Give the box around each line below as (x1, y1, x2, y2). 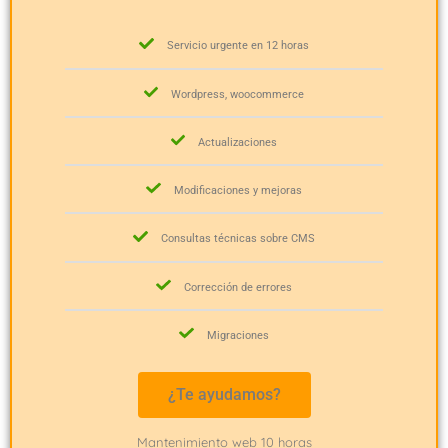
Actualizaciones (198, 136, 278, 150)
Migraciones (206, 329, 269, 343)
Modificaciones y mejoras (173, 184, 302, 198)
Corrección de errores (183, 281, 292, 295)
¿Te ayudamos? (167, 385, 281, 405)
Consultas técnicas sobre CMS (160, 232, 315, 246)
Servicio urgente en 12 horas (166, 39, 309, 53)
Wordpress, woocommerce (171, 87, 305, 101)
